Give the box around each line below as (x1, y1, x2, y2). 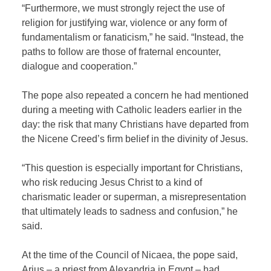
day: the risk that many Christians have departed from (22, 119, 249, 129)
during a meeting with (22, 104, 117, 115)
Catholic (116, 104, 152, 115)
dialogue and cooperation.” (22, 60, 137, 71)
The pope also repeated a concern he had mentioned (22, 90, 249, 100)
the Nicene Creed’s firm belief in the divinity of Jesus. (22, 133, 249, 144)
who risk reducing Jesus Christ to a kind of (22, 177, 203, 188)
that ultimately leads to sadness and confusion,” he (22, 206, 238, 217)
